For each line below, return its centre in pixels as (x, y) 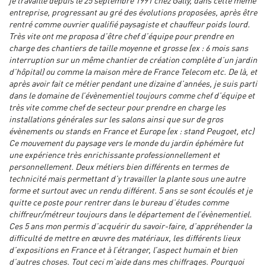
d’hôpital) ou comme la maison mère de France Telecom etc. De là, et (133, 73)
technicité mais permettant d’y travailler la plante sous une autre (127, 180)
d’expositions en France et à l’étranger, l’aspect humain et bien (123, 251)
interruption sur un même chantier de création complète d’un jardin (133, 61)
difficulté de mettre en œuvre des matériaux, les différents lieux (125, 239)
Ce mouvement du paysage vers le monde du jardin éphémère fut (126, 144)
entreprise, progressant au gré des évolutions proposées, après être (133, 13)
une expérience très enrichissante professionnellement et (114, 156)
